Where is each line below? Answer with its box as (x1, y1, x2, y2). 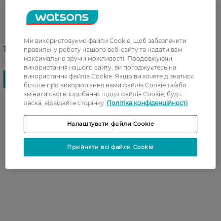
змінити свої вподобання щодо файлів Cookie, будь (24, 90, 182, 98)
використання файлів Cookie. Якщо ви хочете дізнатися (24, 72, 194, 80)
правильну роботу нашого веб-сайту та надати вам (24, 45, 183, 53)
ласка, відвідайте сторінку (24, 99, 105, 107)
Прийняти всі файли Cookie (67, 143, 154, 150)
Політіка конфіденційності (107, 99, 188, 107)
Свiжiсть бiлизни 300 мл (6, 24, 94, 33)
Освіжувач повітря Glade (6, 14, 96, 23)
